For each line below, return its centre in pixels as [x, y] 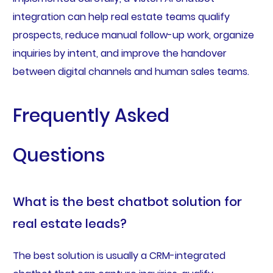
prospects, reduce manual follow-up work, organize [133, 35]
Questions [58, 155]
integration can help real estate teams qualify [121, 16]
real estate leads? [69, 223]
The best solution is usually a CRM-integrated [119, 255]
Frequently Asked [91, 115]
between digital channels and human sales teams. [131, 71]
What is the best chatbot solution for [127, 201]
